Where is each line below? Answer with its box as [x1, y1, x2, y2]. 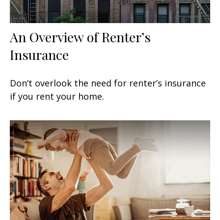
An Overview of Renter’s [10, 27, 151, 46]
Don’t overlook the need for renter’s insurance [10, 77, 206, 89]
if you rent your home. [10, 90, 104, 102]
